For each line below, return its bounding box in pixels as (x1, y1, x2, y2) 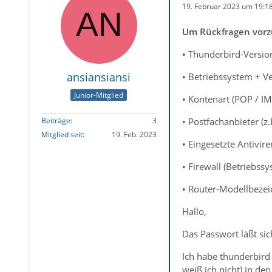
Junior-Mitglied (74, 90, 124, 101)
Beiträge (41, 115, 70, 126)
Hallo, (182, 205, 206, 217)
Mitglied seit (41, 129, 83, 140)
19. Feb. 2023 (111, 129, 157, 140)
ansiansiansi (67, 70, 131, 84)
